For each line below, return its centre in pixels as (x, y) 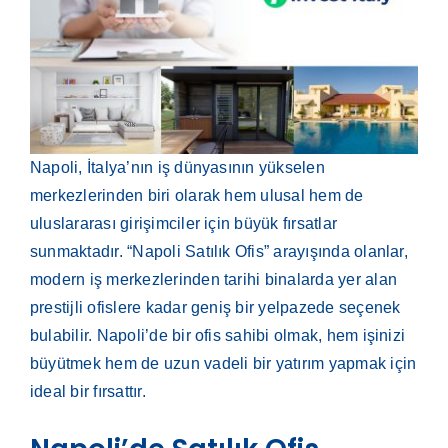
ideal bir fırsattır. (87, 392)
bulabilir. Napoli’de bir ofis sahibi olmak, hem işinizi (217, 336)
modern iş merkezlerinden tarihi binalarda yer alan (213, 280)
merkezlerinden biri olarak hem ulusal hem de (196, 196)
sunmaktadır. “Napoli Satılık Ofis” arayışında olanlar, (218, 252)
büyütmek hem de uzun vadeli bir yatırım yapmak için (223, 364)
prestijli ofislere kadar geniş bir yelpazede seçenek (215, 308)
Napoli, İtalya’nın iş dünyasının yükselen (177, 168)
